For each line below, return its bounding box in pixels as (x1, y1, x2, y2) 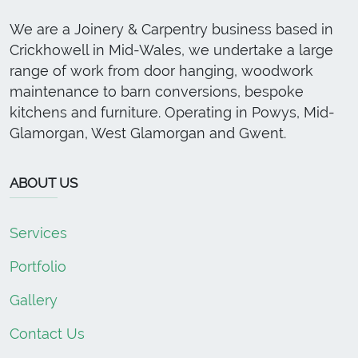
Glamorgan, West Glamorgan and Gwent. (10, 125, 286, 142)
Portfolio (10, 258, 66, 276)
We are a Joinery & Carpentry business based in (10, 21, 333, 38)
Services (10, 225, 67, 242)
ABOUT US (10, 175, 78, 192)
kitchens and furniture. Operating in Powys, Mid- (10, 104, 335, 121)
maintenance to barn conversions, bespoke (10, 83, 304, 101)
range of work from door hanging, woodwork (10, 62, 313, 80)
